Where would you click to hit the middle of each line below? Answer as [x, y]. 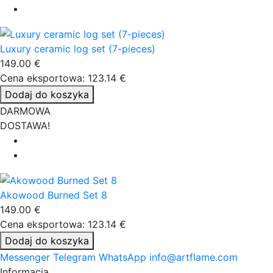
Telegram [74, 257]
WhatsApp [122, 257]
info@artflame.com [193, 257]
